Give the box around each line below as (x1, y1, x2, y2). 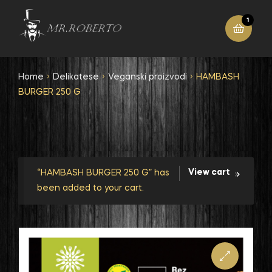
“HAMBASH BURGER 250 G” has (37, 169, 170, 178)
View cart (188, 168, 230, 177)
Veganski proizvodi (108, 73, 188, 81)
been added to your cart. (37, 184, 144, 193)
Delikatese (53, 73, 100, 81)
